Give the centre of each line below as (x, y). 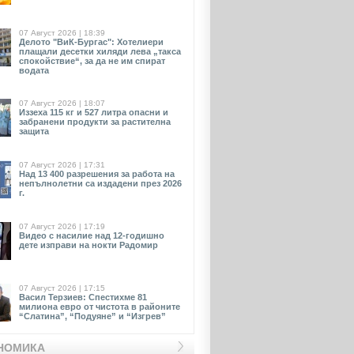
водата (34, 70)
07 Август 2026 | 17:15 (62, 288)
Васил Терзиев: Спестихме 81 (83, 297)
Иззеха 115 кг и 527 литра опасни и (94, 112)
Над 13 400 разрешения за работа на (97, 174)
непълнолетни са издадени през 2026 (100, 183)
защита (34, 131)
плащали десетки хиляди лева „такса (100, 51)
